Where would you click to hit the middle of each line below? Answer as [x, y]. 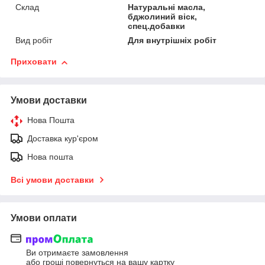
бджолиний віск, [163, 17]
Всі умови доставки [52, 180]
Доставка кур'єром [63, 139]
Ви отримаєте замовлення [77, 252]
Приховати [34, 62]
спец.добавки [157, 26]
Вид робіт [34, 41]
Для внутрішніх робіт [172, 41]
